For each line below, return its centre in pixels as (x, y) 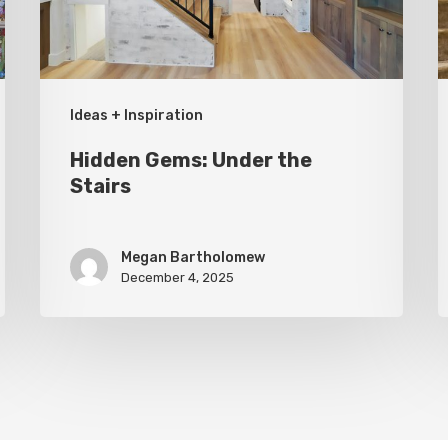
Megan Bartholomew (193, 258)
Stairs (101, 186)
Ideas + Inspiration (137, 116)
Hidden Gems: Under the (191, 160)
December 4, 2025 (178, 278)
